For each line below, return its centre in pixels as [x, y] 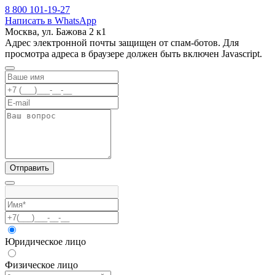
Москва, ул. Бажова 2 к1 [56, 32]
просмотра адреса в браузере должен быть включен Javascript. [134, 54]
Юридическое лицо [45, 242]
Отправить [29, 168]
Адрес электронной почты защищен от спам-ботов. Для [122, 43]
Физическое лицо [41, 265]
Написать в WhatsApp [51, 21]
